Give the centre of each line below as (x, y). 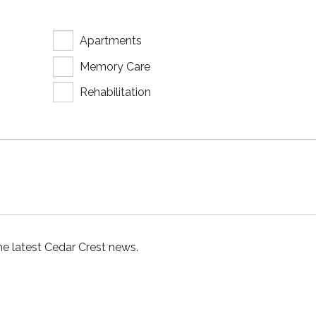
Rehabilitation (115, 92)
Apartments (110, 41)
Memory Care (115, 66)
